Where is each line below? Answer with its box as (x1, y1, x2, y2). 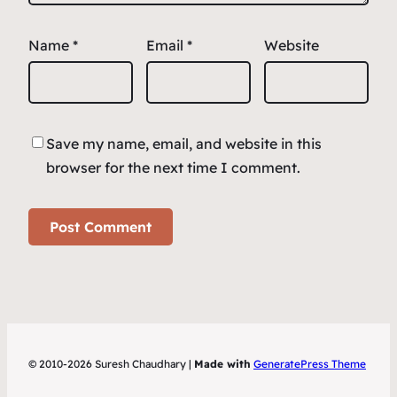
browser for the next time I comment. (46, 159, 300, 177)
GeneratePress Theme (253, 357, 366, 370)
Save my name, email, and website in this (46, 135, 322, 153)
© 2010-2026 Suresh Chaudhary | (28, 357, 194, 370)
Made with (194, 357, 251, 370)
